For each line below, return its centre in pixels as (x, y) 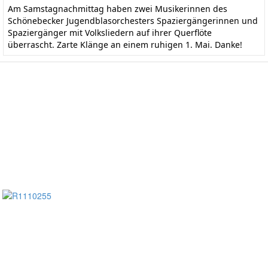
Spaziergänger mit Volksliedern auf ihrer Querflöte (110, 32)
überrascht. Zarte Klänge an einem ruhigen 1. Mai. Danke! (125, 44)
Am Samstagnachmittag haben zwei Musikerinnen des (118, 8)
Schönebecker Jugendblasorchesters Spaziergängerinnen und (133, 20)
